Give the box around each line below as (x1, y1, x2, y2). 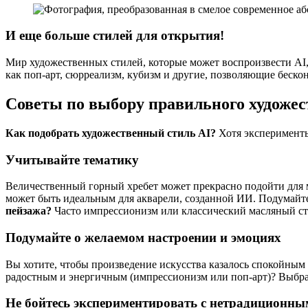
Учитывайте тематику (5, 152, 139, 167)
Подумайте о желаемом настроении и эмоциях (5, 230, 281, 245)
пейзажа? (5, 205, 52, 217)
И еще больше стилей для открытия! (5, 28, 224, 43)
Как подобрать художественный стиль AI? (5, 126, 216, 139)
